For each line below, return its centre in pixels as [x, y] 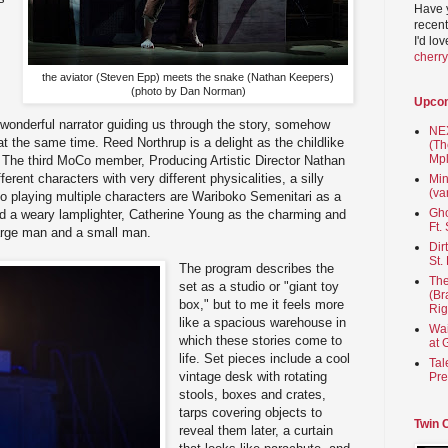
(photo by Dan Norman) [188, 90]
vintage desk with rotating [253, 376]
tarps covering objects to [251, 412]
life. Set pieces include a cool [265, 358]
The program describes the [257, 268]
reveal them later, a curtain [256, 430]
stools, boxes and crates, [253, 394]
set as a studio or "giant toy [259, 286]
